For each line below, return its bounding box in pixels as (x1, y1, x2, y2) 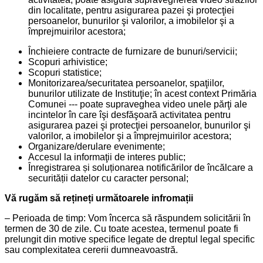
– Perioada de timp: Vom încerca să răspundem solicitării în (5, 213, 251, 223)
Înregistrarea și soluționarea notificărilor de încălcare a (28, 162, 253, 173)
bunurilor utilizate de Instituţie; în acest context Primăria (28, 88, 257, 99)
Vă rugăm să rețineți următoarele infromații (5, 193, 193, 203)
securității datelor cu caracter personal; (28, 173, 188, 183)
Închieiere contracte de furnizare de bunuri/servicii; (28, 46, 237, 56)
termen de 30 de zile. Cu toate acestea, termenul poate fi (5, 223, 238, 234)
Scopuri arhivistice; (28, 56, 107, 67)
